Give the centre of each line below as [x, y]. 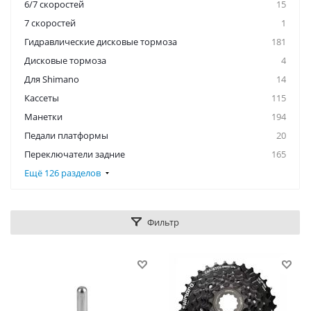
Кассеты [42, 98]
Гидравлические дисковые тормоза [101, 42]
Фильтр [163, 222]
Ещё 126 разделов [62, 173]
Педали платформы [66, 135]
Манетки [43, 117]
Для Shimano [52, 79]
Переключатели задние [75, 154]
